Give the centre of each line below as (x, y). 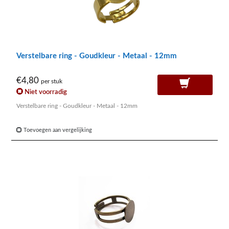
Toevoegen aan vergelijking (57, 130)
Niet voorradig (45, 92)
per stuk (52, 82)
